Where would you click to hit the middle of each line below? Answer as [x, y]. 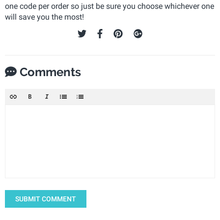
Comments [49, 72]
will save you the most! [44, 17]
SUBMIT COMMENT [46, 199]
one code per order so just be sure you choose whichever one [110, 6]
